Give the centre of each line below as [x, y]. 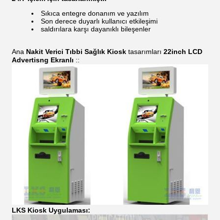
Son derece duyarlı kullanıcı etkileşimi [99, 21]
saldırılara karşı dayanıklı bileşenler [96, 29]
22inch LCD [183, 52]
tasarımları [145, 52]
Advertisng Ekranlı [43, 60]
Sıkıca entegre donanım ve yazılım [95, 13]
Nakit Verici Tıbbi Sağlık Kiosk [76, 52]
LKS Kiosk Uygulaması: [51, 210]
